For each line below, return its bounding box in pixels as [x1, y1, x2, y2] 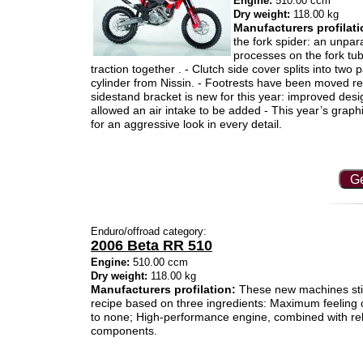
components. [91, 324, 157, 337]
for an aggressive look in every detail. [91, 117, 282, 130]
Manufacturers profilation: [91, 283, 236, 296]
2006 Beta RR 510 [91, 237, 212, 254]
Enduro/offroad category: [91, 225, 207, 237]
